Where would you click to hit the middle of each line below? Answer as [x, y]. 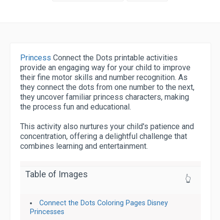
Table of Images [56, 174]
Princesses [47, 212]
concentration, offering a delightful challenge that [104, 136]
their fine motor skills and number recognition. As [104, 77]
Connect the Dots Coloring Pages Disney [104, 203]
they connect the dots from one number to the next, [107, 87]
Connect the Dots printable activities [114, 58]
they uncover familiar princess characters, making [105, 97]
